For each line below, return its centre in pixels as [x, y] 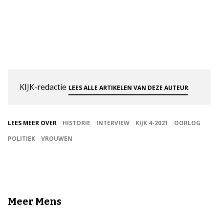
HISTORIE [77, 123]
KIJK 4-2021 [152, 123]
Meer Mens [35, 201]
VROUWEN [57, 138]
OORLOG [187, 123]
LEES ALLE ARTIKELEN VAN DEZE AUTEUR [128, 88]
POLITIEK [22, 138]
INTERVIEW [113, 123]
